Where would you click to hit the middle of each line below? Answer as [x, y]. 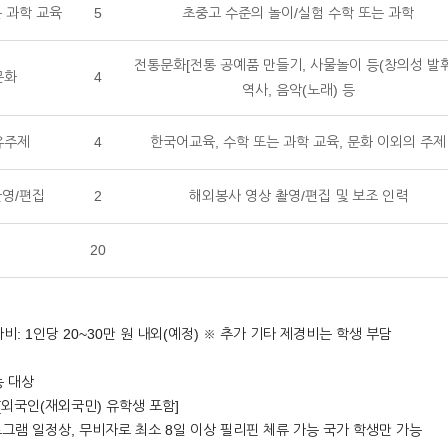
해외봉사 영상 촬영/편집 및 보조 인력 [298, 196]
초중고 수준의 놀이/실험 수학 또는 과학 [298, 13]
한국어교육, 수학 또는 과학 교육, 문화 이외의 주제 [298, 142]
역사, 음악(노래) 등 [298, 90]
